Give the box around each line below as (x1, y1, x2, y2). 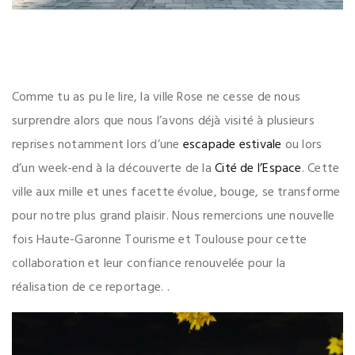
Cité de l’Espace (215, 158, 302, 179)
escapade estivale (182, 134, 282, 155)
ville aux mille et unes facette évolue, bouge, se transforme (12, 181, 341, 203)
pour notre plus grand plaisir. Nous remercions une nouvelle (12, 205, 335, 227)
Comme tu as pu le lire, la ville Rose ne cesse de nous (12, 86, 301, 108)
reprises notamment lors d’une (12, 134, 183, 155)
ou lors (281, 134, 323, 155)
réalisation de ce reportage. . (12, 277, 170, 298)
